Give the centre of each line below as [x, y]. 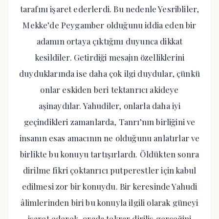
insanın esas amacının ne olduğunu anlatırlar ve [109, 138]
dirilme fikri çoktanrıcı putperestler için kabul [109, 170]
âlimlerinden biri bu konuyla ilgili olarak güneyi [109, 202]
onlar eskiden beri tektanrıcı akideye [109, 89]
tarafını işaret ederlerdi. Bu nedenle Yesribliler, [109, 9]
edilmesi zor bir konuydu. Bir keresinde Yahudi [109, 186]
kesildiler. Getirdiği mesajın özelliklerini [109, 57]
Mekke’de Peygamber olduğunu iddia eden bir [109, 25]
